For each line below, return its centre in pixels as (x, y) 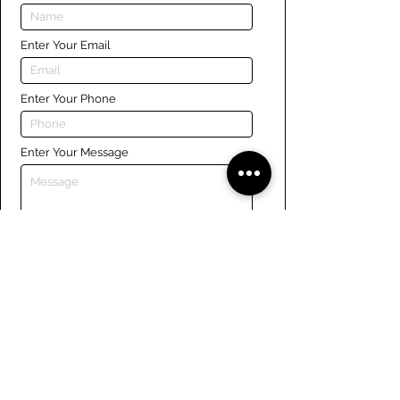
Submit (74, 298)
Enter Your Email (66, 45)
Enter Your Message (75, 152)
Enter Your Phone (68, 99)
